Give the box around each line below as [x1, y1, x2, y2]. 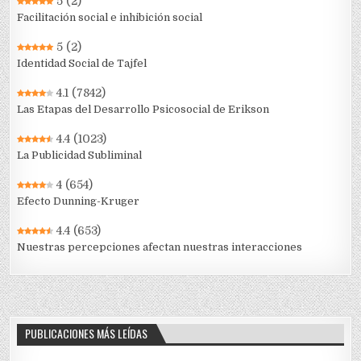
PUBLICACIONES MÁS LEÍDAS [25, 324, 148, 342]
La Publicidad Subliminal [17, 148, 143, 161]
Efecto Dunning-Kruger [17, 194, 140, 207]
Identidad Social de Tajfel [17, 56, 147, 69]
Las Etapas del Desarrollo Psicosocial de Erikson [17, 102, 270, 115]
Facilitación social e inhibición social [17, 10, 203, 23]
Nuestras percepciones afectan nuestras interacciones [17, 240, 303, 253]
